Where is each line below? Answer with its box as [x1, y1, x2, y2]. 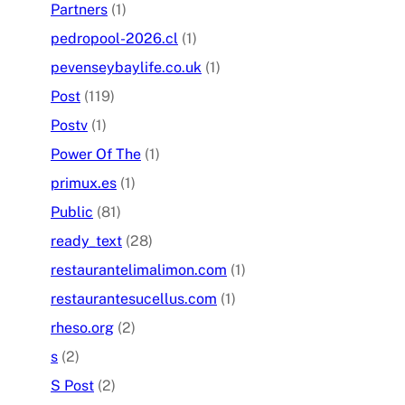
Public [51, 203, 93, 221]
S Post [51, 377, 94, 395]
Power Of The [51, 146, 141, 164]
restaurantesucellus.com [51, 290, 217, 308]
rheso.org [51, 319, 114, 337]
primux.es [51, 174, 117, 193]
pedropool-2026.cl [51, 30, 178, 48]
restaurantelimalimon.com [51, 261, 227, 279]
